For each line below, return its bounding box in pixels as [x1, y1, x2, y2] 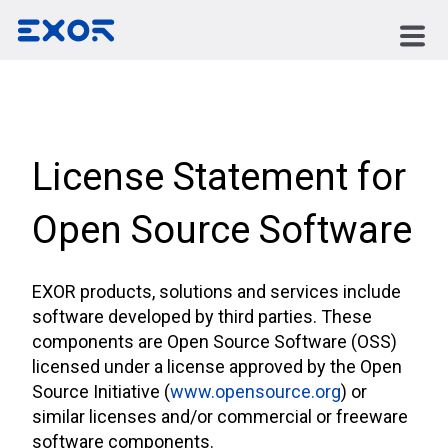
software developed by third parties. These [32, 306, 372, 328]
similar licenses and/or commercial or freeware [32, 406, 408, 428]
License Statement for [32, 155, 406, 199]
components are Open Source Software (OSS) [32, 331, 397, 353]
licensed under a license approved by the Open [32, 356, 402, 378]
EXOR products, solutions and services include [32, 281, 401, 303]
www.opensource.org [170, 381, 341, 403]
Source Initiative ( [32, 381, 170, 403]
